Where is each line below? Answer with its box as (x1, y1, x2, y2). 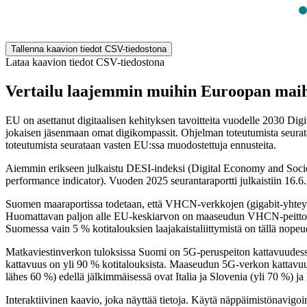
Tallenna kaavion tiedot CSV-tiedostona (11, 44, 167, 55)
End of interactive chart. (33, 29, 136, 41)
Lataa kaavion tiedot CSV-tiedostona (5, 56, 164, 69)
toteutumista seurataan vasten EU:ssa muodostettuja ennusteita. (5, 139, 279, 151)
